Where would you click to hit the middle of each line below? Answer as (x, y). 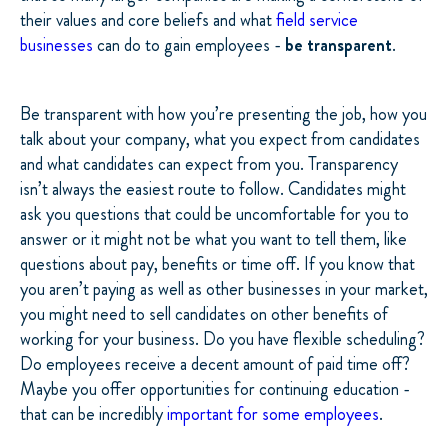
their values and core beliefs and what (148, 19)
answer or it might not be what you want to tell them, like (213, 239)
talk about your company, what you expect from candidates (220, 139)
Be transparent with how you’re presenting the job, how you (223, 114)
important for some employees (273, 414)
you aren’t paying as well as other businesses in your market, (224, 289)
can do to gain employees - (189, 44)
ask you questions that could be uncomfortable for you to (214, 214)
